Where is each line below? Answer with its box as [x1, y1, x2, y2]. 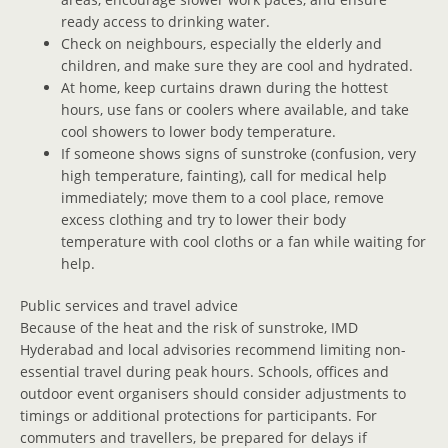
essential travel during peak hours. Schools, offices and [20, 362, 389, 382]
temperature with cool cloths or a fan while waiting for [61, 231, 427, 251]
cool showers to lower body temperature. [61, 121, 337, 141]
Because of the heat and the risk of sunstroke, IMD [20, 318, 358, 338]
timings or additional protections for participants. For [20, 406, 377, 426]
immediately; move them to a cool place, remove [61, 187, 385, 207]
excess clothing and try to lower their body [61, 209, 347, 229]
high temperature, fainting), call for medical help [61, 165, 388, 185]
